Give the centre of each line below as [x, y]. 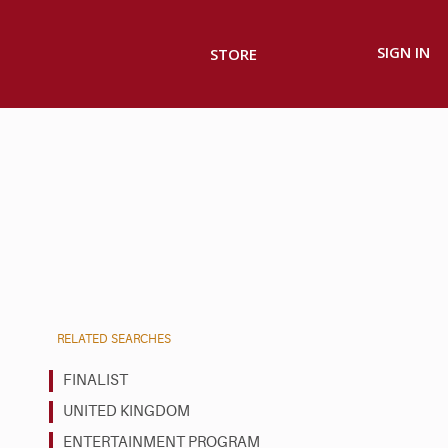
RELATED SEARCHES [114, 338]
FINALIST [95, 380]
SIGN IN [403, 52]
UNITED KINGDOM [126, 411]
